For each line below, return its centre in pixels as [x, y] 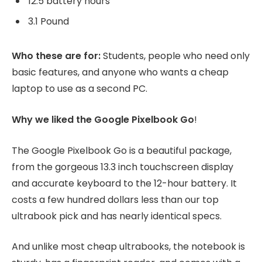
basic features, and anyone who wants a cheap [120, 73]
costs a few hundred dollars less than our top [115, 199]
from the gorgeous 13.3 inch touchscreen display [123, 167]
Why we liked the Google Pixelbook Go [103, 120]
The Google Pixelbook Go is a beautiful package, [122, 150]
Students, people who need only [175, 56]
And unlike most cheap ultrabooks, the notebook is [128, 247]
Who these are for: [56, 56]
